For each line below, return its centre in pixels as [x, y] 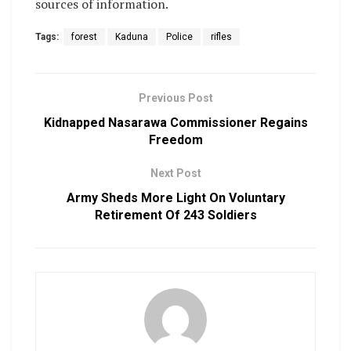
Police [179, 37]
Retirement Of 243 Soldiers [175, 215]
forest [84, 37]
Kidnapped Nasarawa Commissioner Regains [175, 123]
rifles [221, 37]
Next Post [175, 174]
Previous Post [175, 98]
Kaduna [132, 37]
